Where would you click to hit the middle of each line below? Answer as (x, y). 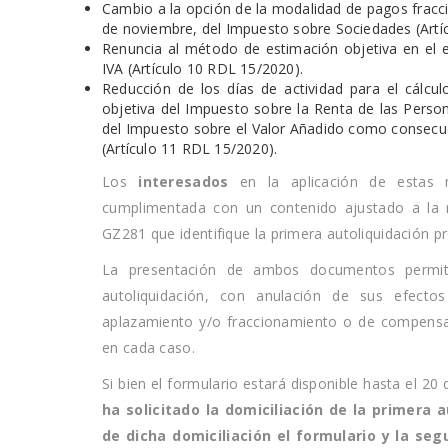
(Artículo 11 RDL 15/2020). (190, 148)
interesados (183, 181)
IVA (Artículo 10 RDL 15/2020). (202, 68)
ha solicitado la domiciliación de (225, 409)
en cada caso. (148, 347)
